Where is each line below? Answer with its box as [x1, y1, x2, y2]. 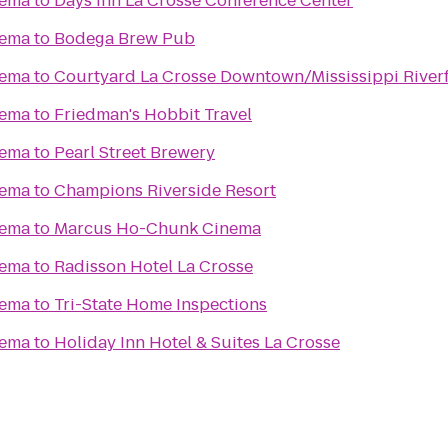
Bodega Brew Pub [54, 27, 195, 50]
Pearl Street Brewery [54, 141, 215, 164]
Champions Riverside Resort [54, 179, 276, 202]
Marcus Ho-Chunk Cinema [54, 217, 261, 240]
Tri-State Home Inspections [54, 293, 267, 316]
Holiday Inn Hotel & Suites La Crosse [54, 331, 340, 354]
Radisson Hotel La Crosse [54, 255, 253, 278]
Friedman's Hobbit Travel [54, 103, 252, 126]
